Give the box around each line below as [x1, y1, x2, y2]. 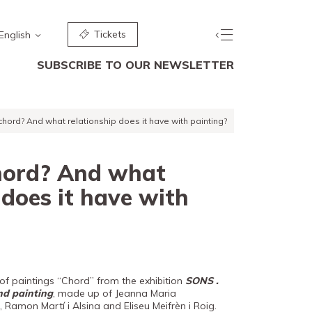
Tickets [91, 28, 126, 40]
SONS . [185, 274, 219, 287]
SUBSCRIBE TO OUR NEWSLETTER [37, 58, 234, 72]
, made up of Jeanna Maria [53, 287, 176, 299]
